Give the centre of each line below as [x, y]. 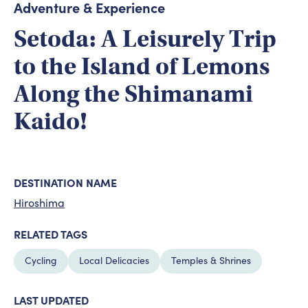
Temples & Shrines [211, 261]
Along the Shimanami [133, 94]
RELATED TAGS [51, 234]
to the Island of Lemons [142, 67]
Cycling [41, 261]
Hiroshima [39, 203]
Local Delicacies [114, 261]
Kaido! [51, 122]
